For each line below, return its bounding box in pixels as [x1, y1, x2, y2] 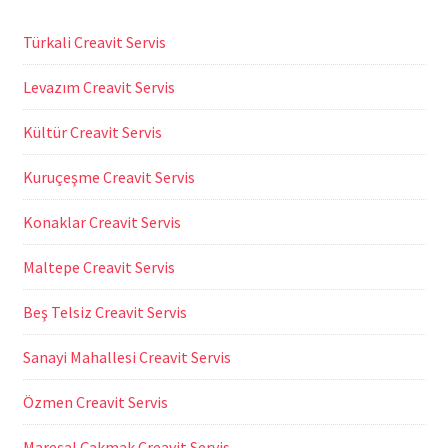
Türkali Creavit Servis [22, 32, 166, 53]
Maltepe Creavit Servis [22, 257, 175, 278]
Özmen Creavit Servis [22, 392, 168, 413]
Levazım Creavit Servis [22, 77, 175, 98]
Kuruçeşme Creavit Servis [22, 167, 195, 188]
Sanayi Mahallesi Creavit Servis [22, 347, 231, 368]
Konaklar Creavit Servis [22, 212, 181, 233]
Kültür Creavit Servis [22, 122, 162, 143]
